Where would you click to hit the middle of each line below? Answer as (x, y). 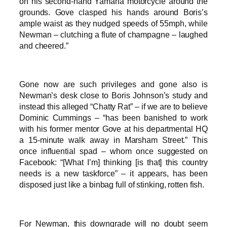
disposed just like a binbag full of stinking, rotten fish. (112, 185)
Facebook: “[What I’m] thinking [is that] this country (113, 162)
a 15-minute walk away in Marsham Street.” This (113, 140)
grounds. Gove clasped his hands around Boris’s (113, 12)
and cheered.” (44, 45)
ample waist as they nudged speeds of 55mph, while (113, 23)
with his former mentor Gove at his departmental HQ (113, 129)
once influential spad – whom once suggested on (113, 151)
